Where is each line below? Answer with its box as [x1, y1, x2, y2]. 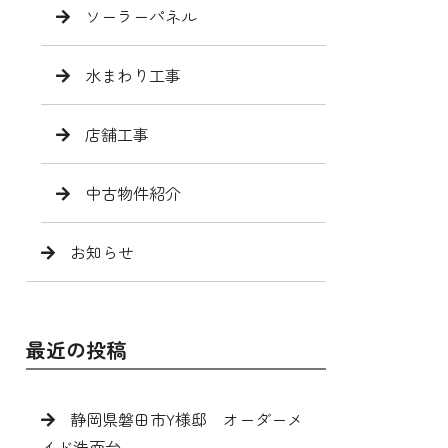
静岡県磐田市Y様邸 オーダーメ [70, 406, 303, 431]
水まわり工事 [85, 62, 181, 87]
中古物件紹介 [85, 180, 181, 205]
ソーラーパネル [85, 3, 197, 28]
